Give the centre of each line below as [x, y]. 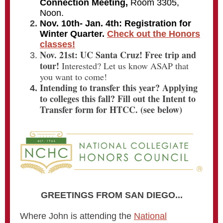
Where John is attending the [77, 216]
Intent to [179, 99]
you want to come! [73, 77]
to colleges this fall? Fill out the [101, 99]
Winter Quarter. [73, 34]
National [150, 216]
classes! [57, 44]
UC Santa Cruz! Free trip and [138, 55]
